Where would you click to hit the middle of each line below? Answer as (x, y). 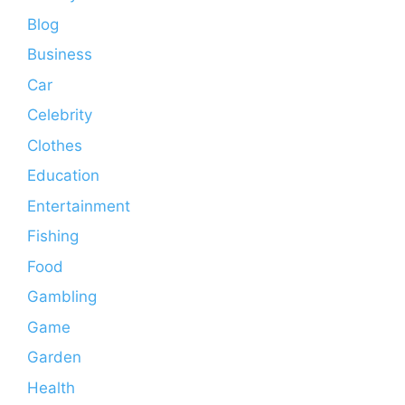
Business (60, 55)
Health (51, 387)
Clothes (55, 145)
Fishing (53, 236)
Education (63, 176)
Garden (54, 358)
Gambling (62, 297)
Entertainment (79, 206)
